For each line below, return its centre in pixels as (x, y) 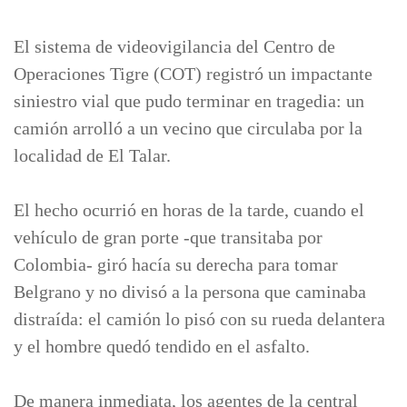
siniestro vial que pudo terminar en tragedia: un (189, 101)
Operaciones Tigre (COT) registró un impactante (193, 74)
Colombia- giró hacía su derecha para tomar (176, 265)
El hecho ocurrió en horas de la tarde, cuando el (189, 210)
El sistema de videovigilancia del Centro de (174, 47)
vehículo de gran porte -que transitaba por (168, 238)
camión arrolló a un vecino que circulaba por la (188, 129)
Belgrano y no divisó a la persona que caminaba (190, 292)
